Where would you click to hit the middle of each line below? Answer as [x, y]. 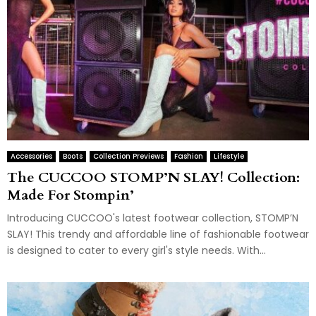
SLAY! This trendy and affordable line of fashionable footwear [158, 234]
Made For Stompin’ [71, 195]
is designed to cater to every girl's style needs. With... [136, 250]
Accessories [31, 156]
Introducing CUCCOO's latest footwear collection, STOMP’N [153, 218]
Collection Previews [128, 156]
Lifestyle [229, 156]
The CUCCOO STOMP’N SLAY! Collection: [153, 177]
